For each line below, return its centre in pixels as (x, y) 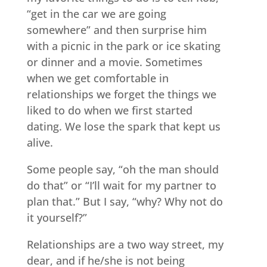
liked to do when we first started (109, 110)
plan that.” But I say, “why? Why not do (125, 201)
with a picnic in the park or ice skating (123, 46)
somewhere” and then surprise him (117, 30)
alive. (40, 142)
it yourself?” (57, 217)
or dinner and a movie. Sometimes (114, 62)
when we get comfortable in (97, 78)
